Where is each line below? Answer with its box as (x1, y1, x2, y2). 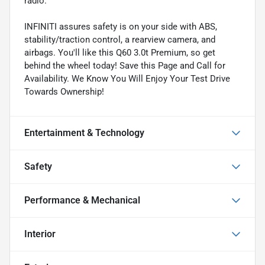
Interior (24, 228, 56, 240)
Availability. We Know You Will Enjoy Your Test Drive (24, 73, 230, 84)
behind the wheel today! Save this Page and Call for (24, 60, 225, 71)
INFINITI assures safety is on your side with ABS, (24, 21, 217, 32)
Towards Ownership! (24, 86, 104, 97)
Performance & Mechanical (24, 194, 140, 206)
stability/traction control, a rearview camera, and (24, 34, 215, 45)
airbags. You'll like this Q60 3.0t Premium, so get (24, 47, 215, 58)
